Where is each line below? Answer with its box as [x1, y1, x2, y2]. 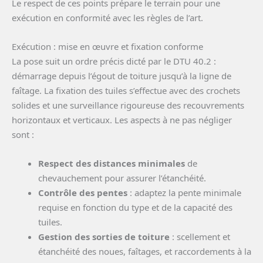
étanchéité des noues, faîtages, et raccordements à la [38, 245, 251, 257]
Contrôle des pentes [38, 187, 127, 198]
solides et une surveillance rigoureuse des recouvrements [12, 99, 244, 111]
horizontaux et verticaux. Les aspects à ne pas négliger [12, 114, 232, 126]
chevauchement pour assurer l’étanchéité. [38, 172, 206, 184]
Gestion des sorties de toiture [38, 231, 170, 242]
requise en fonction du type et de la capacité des [38, 201, 232, 213]
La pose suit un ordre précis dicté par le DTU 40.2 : [12, 55, 216, 67]
